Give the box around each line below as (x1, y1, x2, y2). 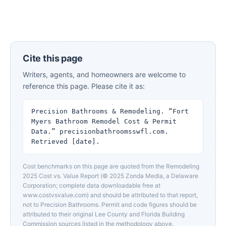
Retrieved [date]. (31, 138, 100, 145)
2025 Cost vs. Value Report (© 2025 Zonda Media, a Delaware (23, 172, 198, 180)
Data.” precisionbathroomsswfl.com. (31, 128, 168, 135)
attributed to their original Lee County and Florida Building (23, 210, 185, 218)
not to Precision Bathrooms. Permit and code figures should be (23, 201, 197, 208)
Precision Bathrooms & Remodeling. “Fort (31, 107, 189, 115)
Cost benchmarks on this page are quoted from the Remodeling (23, 162, 199, 170)
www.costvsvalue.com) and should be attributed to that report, (23, 191, 198, 199)
